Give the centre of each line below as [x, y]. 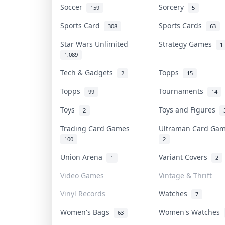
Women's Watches [191, 212]
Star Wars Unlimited [96, 44]
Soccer [73, 7]
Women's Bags [87, 212]
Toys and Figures [189, 109]
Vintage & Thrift [185, 175]
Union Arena [83, 157]
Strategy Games [187, 44]
